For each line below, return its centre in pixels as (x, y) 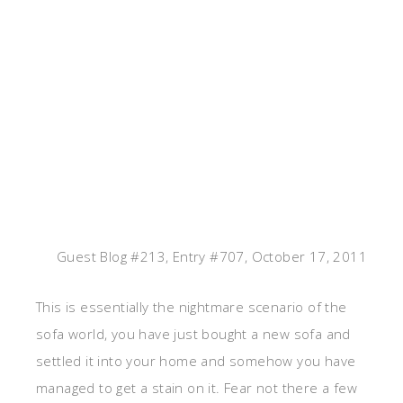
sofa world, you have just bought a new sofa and (193, 334)
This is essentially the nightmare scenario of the (192, 307)
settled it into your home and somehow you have (196, 361)
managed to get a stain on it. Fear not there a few (197, 388)
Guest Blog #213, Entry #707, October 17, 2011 (212, 257)
